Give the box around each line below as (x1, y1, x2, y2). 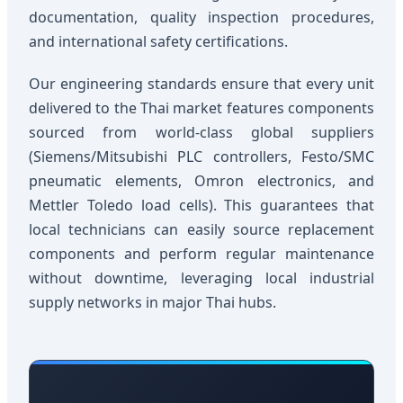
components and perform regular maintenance (29, 244, 374, 264)
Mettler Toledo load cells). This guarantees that (29, 195, 374, 216)
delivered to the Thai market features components (29, 98, 374, 119)
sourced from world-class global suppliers (29, 122, 374, 143)
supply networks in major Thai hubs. (29, 292, 276, 313)
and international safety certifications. (29, 31, 288, 52)
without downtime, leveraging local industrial (29, 268, 374, 289)
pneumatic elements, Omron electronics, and (29, 171, 374, 192)
